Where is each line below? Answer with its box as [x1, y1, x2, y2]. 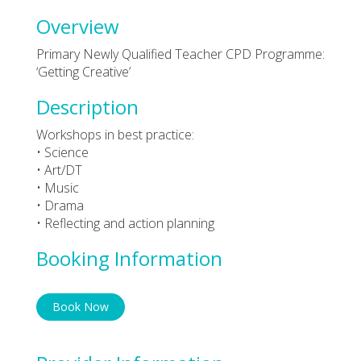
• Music [36, 178, 79, 197]
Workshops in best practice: [36, 125, 194, 143]
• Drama [36, 196, 84, 214]
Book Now [52, 298, 109, 314]
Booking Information [36, 244, 222, 272]
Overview [36, 12, 119, 39]
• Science [36, 143, 89, 161]
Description [36, 93, 139, 120]
